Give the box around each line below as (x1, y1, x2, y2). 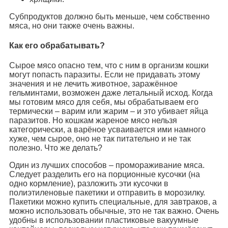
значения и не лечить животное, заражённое (9, 79, 178, 89)
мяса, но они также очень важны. (9, 21, 134, 30)
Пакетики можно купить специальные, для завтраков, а (9, 197, 217, 207)
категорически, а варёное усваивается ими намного (9, 125, 206, 134)
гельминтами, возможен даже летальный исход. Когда (9, 89, 213, 98)
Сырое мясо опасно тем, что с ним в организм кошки (9, 61, 209, 70)
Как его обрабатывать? (9, 41, 105, 50)
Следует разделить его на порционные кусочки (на (9, 170, 200, 179)
